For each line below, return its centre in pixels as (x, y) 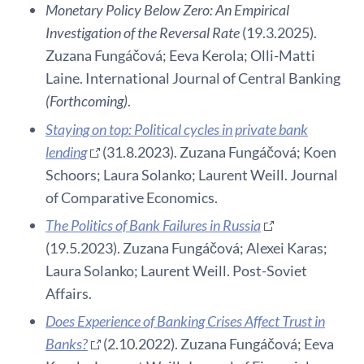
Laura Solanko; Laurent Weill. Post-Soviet (176, 270)
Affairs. (69, 293)
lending (66, 152)
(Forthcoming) (87, 101)
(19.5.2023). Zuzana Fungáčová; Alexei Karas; (186, 247)
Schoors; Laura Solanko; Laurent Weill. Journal (192, 174)
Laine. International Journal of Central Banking (193, 78)
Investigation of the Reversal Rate (143, 33)
